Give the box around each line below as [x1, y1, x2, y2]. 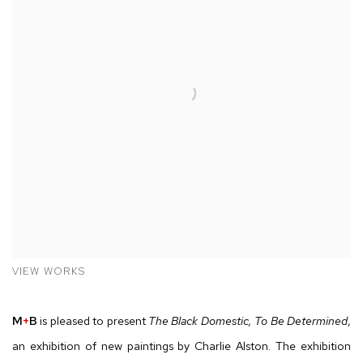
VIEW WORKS [12, 264, 86, 279]
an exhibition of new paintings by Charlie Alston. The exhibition [12, 338, 351, 354]
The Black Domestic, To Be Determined [148, 313, 348, 329]
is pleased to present [40, 313, 149, 329]
